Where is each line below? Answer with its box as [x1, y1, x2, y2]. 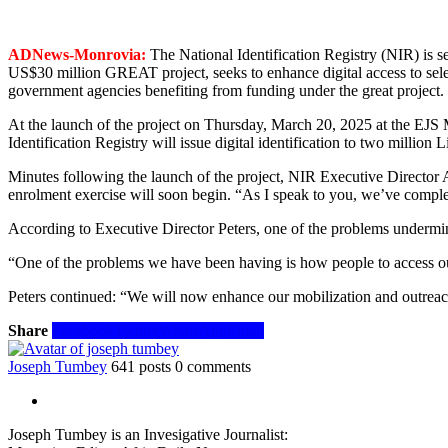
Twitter [114, 321, 159, 339]
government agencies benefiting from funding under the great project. [8, 81, 444, 99]
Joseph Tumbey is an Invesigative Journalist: [8, 425, 288, 443]
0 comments [175, 357, 251, 375]
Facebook [52, 321, 114, 339]
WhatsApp [159, 321, 227, 339]
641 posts [111, 357, 171, 375]
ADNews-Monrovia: [8, 45, 146, 63]
